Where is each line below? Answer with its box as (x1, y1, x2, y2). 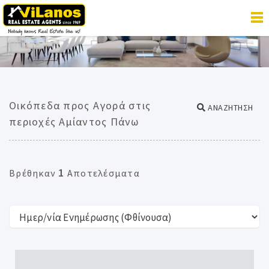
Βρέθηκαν (9, 167, 59, 179)
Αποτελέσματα (64, 167, 140, 179)
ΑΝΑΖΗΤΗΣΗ (205, 102, 253, 113)
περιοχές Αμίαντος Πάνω (9, 115, 139, 128)
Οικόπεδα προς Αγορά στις (9, 98, 151, 112)
